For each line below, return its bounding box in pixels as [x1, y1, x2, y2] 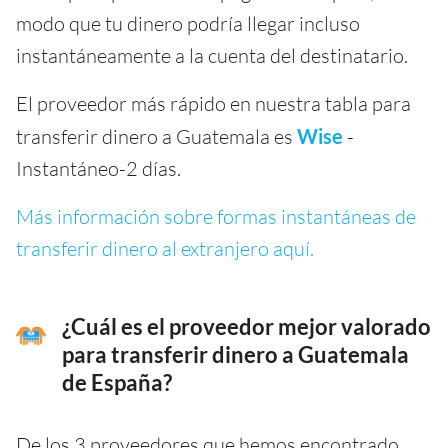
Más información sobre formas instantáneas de [16, 204, 416, 230]
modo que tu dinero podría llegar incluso [16, 11, 360, 37]
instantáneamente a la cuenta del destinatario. [16, 43, 408, 69]
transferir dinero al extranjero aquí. [16, 236, 314, 262]
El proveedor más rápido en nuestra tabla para [16, 91, 411, 117]
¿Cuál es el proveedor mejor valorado [62, 314, 431, 341]
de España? [62, 370, 172, 397]
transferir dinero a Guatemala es [16, 124, 297, 150]
